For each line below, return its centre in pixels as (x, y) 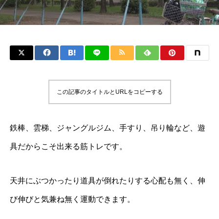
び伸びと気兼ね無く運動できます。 (72, 199)
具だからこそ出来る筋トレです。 (68, 146)
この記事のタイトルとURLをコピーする (109, 92)
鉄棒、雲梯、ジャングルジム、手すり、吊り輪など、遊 (108, 128)
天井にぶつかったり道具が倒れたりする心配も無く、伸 (108, 181)
